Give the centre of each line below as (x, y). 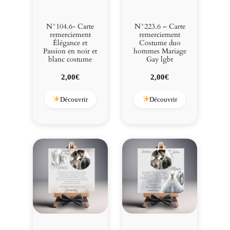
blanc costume (70, 59)
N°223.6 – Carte (160, 26)
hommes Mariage (160, 51)
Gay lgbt (160, 59)
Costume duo (160, 43)
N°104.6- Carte (70, 26)
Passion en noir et (70, 51)
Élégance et (70, 43)
